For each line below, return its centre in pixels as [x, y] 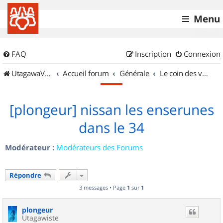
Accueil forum [86, 73]
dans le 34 [111, 128]
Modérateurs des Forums [100, 147]
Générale [134, 73]
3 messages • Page [103, 187]
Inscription [153, 54]
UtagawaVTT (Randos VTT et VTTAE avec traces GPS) [28, 73]
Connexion [202, 54]
